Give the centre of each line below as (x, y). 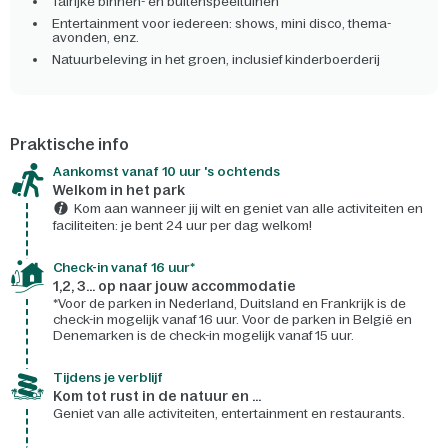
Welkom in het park (119, 190)
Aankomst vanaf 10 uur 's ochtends (166, 172)
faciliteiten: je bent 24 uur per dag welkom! (182, 226)
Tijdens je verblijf (108, 378)
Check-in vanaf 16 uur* (124, 268)
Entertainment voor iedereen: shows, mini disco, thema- (221, 24)
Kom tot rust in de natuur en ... (157, 396)
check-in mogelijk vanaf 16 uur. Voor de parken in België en (232, 320)
